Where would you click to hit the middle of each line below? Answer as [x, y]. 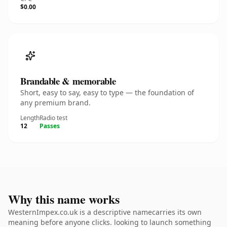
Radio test [53, 118]
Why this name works [64, 199]
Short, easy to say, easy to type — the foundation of [107, 92]
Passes [50, 126]
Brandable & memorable [68, 81]
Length [30, 118]
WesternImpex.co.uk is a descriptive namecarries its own [105, 212]
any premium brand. [55, 103]
